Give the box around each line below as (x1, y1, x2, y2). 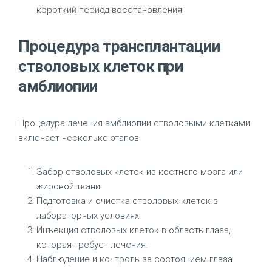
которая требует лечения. (36, 239, 148, 250)
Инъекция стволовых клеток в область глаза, (36, 225, 231, 236)
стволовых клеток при (18, 57, 183, 75)
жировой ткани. (36, 181, 102, 192)
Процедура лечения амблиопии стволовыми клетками (18, 118, 250, 129)
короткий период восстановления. (36, 4, 184, 15)
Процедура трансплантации (18, 37, 220, 55)
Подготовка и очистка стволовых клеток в (36, 195, 218, 206)
